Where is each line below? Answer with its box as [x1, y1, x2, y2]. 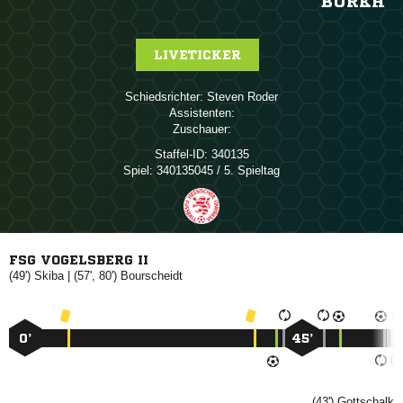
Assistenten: [168, 106, 235, 120]
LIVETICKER [153, 49, 241, 61]
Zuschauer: [172, 122, 231, 136]
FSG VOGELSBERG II [9, 254, 148, 266]
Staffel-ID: [154, 148, 208, 161]
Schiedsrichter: [125, 90, 203, 103]
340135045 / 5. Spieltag [153, 164, 280, 177]
